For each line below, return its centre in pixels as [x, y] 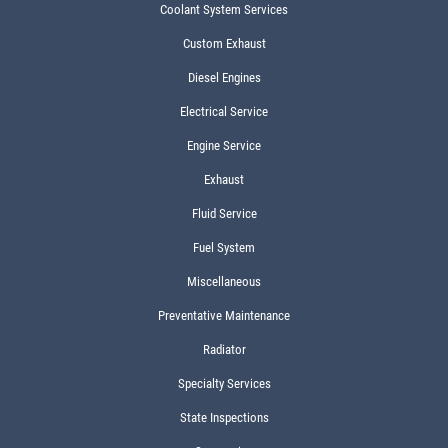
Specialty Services [224, 383]
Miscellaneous [224, 281]
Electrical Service [224, 111]
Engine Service [224, 145]
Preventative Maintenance [224, 315]
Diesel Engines [224, 77]
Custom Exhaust [224, 43]
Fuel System [224, 247]
